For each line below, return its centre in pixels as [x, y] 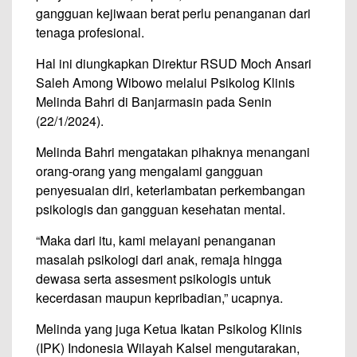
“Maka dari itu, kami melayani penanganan [156, 240]
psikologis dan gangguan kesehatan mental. [161, 209]
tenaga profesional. [90, 32]
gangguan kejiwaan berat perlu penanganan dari [173, 13]
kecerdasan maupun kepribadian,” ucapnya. [159, 298]
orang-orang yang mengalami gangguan [149, 171]
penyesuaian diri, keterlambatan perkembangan [171, 190]
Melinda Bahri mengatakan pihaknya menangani [173, 152]
